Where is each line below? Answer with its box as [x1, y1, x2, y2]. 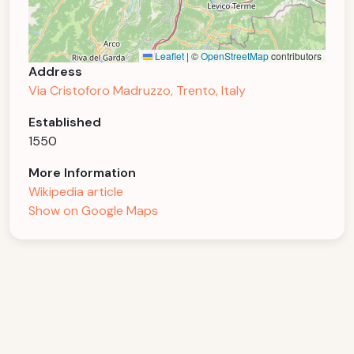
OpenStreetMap [201, 49, 269, 62]
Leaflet [153, 49, 184, 62]
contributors [269, 49, 322, 62]
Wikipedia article [28, 183, 123, 200]
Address [28, 63, 82, 80]
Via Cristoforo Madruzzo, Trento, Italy [28, 82, 246, 99]
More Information [28, 164, 136, 181]
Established [28, 114, 101, 130]
